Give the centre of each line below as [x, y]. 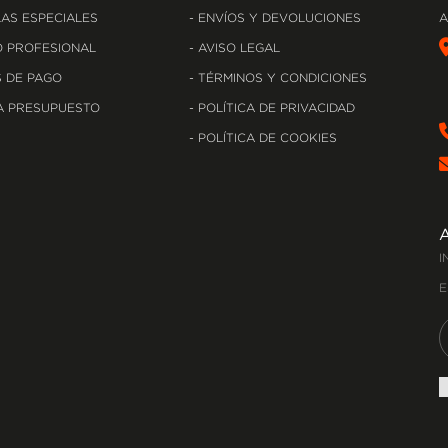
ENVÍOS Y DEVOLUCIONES [277, 18]
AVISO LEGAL [237, 48]
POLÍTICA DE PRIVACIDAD [274, 108]
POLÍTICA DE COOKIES [265, 138]
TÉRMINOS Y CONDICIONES [280, 78]
